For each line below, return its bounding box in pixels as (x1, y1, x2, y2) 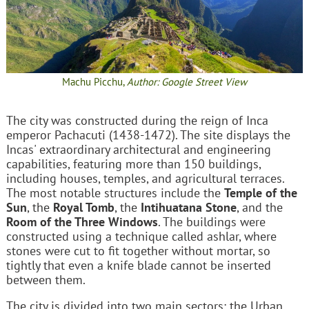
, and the (236, 199, 283, 215)
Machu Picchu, (61, 75, 127, 88)
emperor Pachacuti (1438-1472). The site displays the (6, 126, 290, 143)
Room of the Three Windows (6, 213, 158, 230)
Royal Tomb (52, 199, 114, 215)
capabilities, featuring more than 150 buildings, (6, 155, 261, 172)
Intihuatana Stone (140, 199, 237, 215)
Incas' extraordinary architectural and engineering (6, 141, 271, 157)
